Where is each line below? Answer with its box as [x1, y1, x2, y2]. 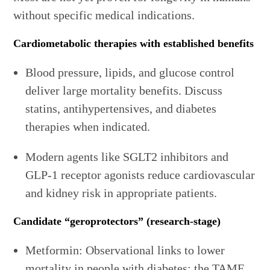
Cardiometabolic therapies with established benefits [13, 37, 254, 50]
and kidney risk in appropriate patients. [25, 186, 218, 200]
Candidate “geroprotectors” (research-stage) [13, 215, 221, 228]
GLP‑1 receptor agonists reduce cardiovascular [25, 168, 256, 182]
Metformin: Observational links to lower [25, 243, 225, 257]
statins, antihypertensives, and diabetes [25, 102, 217, 116]
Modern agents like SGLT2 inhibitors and [25, 150, 229, 164]
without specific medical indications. [13, 8, 195, 22]
